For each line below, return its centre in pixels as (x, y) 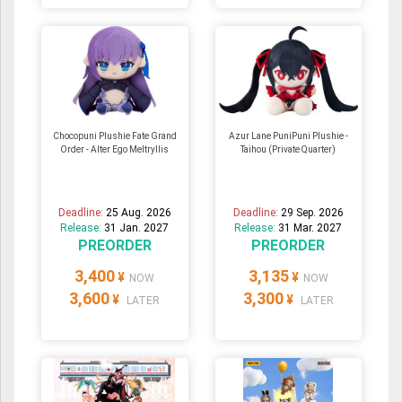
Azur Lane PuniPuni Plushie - (288, 135)
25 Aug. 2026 (138, 212)
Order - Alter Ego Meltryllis (115, 149)
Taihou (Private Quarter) (288, 149)
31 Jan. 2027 (137, 227)
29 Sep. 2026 (312, 212)
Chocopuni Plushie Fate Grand (114, 135)
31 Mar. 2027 (310, 227)
